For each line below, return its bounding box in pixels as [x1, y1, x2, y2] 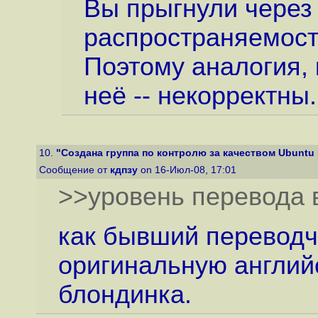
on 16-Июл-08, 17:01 [138, 165, 239, 175]
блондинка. [57, 280, 192, 309]
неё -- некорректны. [83, 82, 317, 111]
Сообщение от [39, 165, 110, 175]
